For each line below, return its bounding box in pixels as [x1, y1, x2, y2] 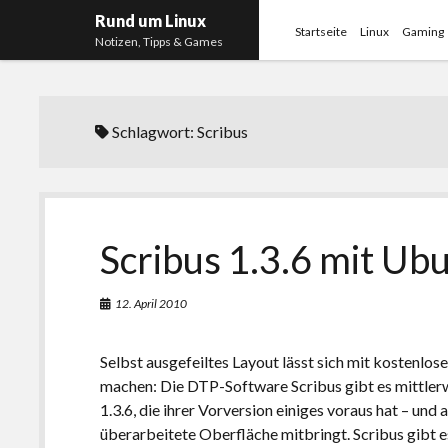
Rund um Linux [95, 11, 207, 30]
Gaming [402, 24, 445, 39]
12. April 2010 [115, 296, 188, 311]
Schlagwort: [109, 122, 198, 141]
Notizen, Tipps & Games [95, 34, 224, 49]
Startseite [295, 24, 348, 39]
